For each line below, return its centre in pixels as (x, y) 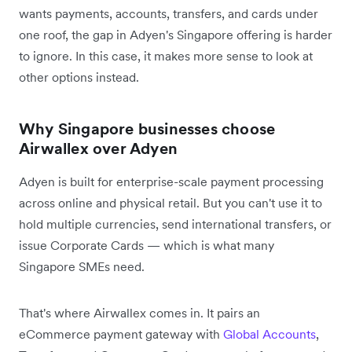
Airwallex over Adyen (98, 149)
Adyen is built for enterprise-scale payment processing (171, 182)
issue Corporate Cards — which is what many (147, 246)
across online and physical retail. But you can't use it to (170, 203)
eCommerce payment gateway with (119, 334)
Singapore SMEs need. (82, 267)
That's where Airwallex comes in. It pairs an (139, 313)
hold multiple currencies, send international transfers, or (175, 224)
